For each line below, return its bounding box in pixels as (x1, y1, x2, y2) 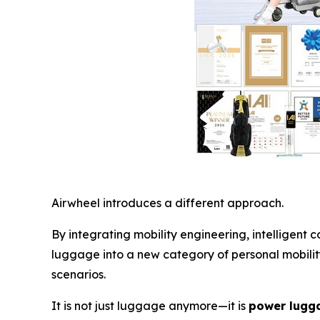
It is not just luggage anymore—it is (51, 299, 249, 313)
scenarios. (51, 267, 106, 281)
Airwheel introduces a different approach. (51, 196, 284, 210)
